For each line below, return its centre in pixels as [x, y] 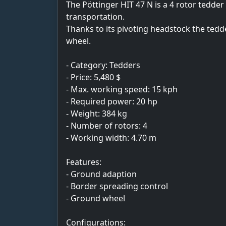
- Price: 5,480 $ [93, 77]
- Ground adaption [101, 174]
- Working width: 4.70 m [111, 137]
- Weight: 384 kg [97, 113]
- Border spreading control [117, 186]
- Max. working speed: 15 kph [122, 89]
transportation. [95, 16]
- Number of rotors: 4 [107, 125]
